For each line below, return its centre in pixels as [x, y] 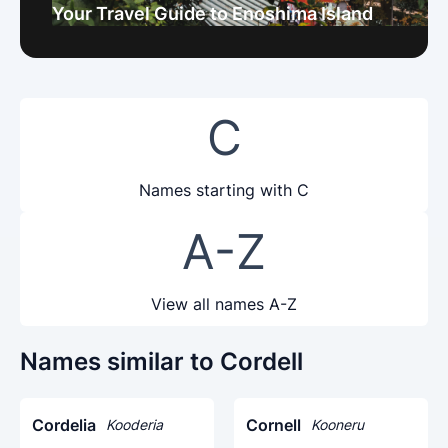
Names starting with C [224, 190]
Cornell [273, 425]
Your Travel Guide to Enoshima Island [212, 13]
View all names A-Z [224, 304]
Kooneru [337, 424]
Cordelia [64, 425]
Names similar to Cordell [161, 361]
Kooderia [134, 424]
